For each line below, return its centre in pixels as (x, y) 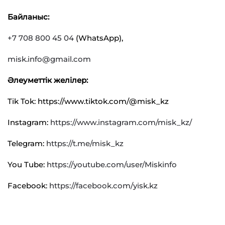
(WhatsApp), (98, 38)
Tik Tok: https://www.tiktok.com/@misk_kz (88, 101)
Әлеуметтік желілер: (48, 80)
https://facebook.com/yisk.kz (103, 186)
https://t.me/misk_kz (85, 143)
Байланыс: (28, 17)
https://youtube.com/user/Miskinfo (112, 164)
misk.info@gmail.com (49, 59)
